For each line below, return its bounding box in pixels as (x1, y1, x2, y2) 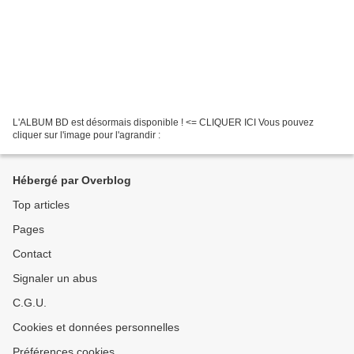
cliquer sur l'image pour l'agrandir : (13, 129, 160, 141)
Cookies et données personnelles (13, 321, 179, 333)
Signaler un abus (13, 272, 97, 284)
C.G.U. (13, 296, 47, 309)
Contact (13, 247, 51, 260)
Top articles (13, 198, 70, 211)
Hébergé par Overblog (13, 174, 131, 186)
